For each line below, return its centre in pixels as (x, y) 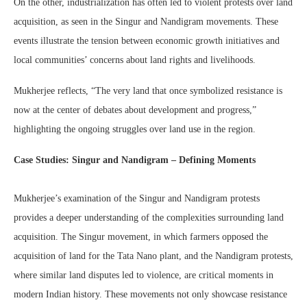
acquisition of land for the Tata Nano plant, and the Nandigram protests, (153, 256)
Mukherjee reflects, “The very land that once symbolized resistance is (148, 91)
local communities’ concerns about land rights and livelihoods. (135, 60)
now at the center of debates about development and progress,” (135, 110)
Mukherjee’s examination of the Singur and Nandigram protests (137, 199)
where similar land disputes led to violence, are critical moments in (144, 275)
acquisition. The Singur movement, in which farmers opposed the (141, 237)
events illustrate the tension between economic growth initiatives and (147, 41)
